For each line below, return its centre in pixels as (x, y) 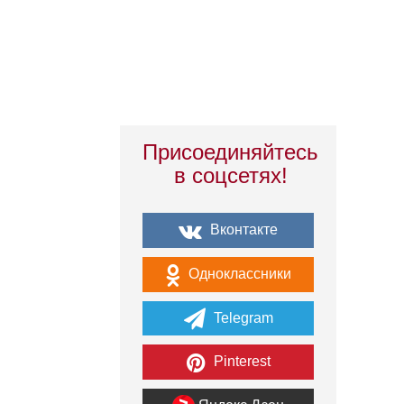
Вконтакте (242, 230)
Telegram (241, 317)
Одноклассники (238, 273)
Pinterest (240, 362)
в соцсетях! (230, 175)
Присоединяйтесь (230, 152)
